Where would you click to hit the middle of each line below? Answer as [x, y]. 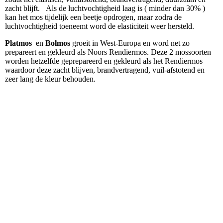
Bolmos [57, 43]
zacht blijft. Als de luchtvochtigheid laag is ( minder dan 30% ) [105, 8]
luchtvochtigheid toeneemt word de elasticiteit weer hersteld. [101, 26]
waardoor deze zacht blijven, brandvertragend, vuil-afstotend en [105, 70]
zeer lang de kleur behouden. [50, 79]
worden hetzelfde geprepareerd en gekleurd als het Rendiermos [104, 61]
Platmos [18, 43]
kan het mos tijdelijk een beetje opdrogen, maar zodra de [93, 17]
